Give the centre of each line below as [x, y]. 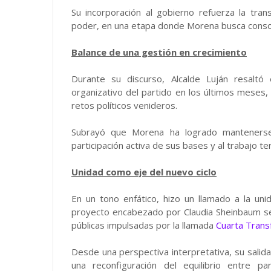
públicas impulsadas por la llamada [144, 225]
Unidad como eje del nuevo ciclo [144, 172]
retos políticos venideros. [124, 105]
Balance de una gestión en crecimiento [159, 52]
